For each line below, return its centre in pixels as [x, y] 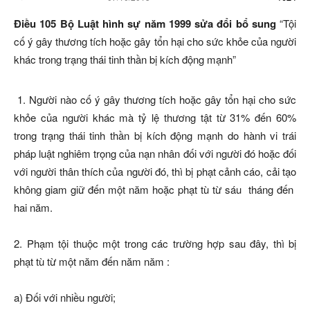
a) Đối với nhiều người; [65, 297]
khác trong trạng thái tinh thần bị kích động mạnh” [125, 59]
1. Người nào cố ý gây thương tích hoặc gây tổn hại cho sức [155, 99]
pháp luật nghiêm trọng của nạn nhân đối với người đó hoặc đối [155, 153]
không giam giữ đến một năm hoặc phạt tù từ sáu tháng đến [155, 189]
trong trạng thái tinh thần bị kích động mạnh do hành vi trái [155, 135]
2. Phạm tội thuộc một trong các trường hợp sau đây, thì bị [155, 243]
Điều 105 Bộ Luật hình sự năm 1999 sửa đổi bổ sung [147, 24]
